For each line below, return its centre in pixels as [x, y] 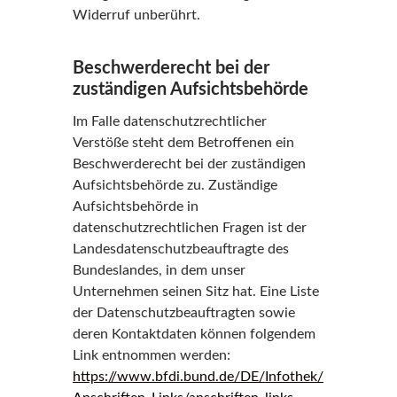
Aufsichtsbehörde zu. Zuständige [175, 185]
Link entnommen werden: [151, 355]
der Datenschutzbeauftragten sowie [183, 313]
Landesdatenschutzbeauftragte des [180, 249]
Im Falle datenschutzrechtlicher [169, 121]
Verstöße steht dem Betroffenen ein [183, 143]
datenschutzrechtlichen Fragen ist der [189, 228]
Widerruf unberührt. [136, 15]
